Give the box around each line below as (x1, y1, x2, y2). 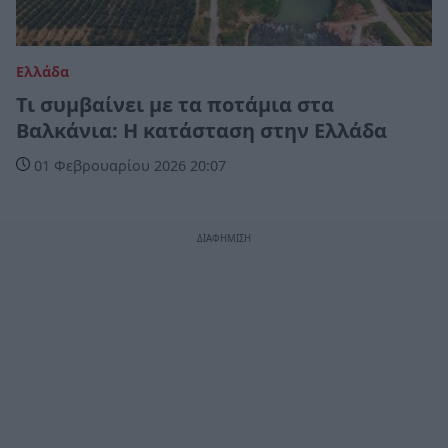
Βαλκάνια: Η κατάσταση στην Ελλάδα (16, 116, 387, 144)
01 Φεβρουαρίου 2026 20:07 (30, 155, 226, 175)
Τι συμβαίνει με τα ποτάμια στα (16, 90, 334, 118)
